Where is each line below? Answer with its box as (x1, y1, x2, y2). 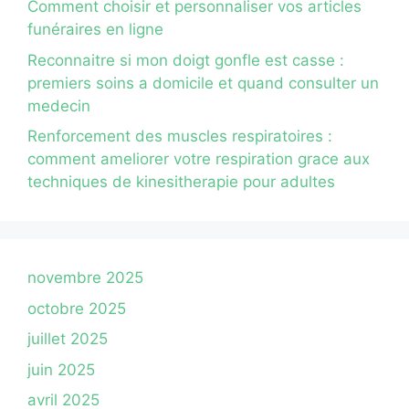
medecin (27, 96, 90, 115)
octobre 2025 (27, 299, 126, 318)
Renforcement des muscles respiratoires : (27, 127, 332, 146)
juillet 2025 (27, 330, 108, 349)
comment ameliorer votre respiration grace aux (27, 150, 370, 169)
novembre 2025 (27, 268, 143, 288)
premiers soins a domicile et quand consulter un (27, 73, 379, 92)
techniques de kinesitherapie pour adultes (27, 173, 335, 192)
